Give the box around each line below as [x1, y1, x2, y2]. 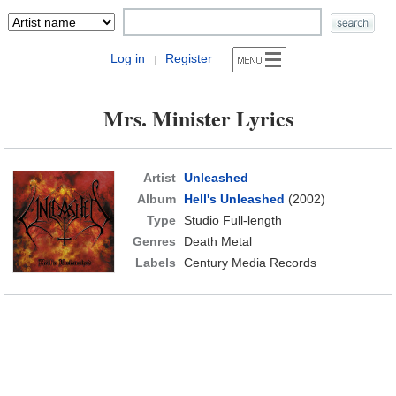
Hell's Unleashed [183, 192, 285, 206]
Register [164, 51, 212, 65]
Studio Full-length [183, 213, 282, 227]
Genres [132, 234, 176, 248]
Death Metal [183, 234, 252, 248]
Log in [110, 51, 145, 65]
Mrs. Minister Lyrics [103, 103, 293, 133]
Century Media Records [183, 255, 316, 270]
